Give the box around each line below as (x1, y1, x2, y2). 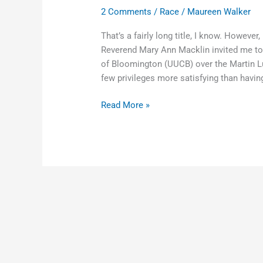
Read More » (101, 100, 150, 111)
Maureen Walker (187, 6, 251, 17)
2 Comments (101, 6, 152, 17)
